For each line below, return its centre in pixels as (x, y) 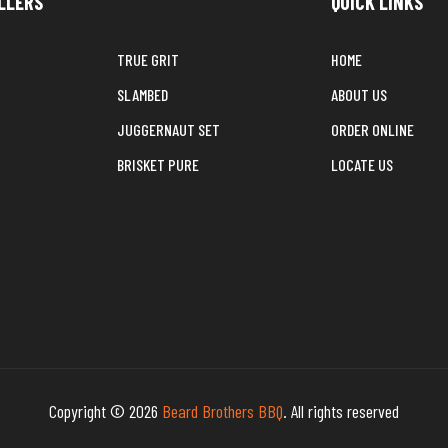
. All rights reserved (341, 411)
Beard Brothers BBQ (222, 411)
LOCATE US (362, 164)
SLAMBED (142, 94)
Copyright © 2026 (105, 411)
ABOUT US (359, 94)
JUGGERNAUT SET (168, 129)
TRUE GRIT (148, 59)
